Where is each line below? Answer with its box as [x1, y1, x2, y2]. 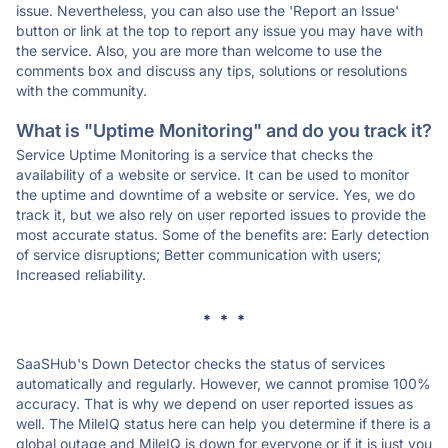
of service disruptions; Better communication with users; [16, 246, 381, 263]
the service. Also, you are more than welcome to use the [16, 42, 382, 59]
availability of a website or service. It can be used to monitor [16, 166, 409, 183]
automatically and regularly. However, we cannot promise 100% [16, 375, 431, 392]
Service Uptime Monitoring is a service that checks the [16, 146, 373, 163]
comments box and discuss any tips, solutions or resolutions [16, 62, 407, 79]
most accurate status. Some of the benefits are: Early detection [16, 226, 429, 243]
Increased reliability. [16, 266, 146, 283]
